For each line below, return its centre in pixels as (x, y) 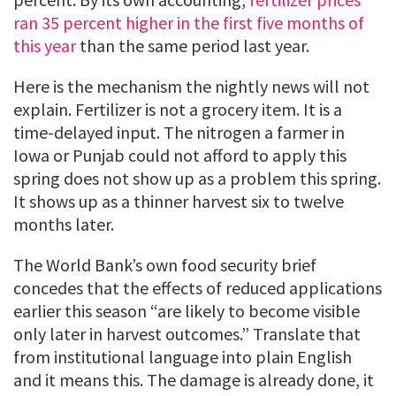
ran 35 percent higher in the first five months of (189, 23)
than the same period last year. (193, 46)
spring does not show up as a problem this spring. (197, 179)
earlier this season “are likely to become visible (187, 311)
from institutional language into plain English (183, 357)
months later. (64, 225)
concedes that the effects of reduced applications (198, 288)
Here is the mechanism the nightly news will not (191, 87)
